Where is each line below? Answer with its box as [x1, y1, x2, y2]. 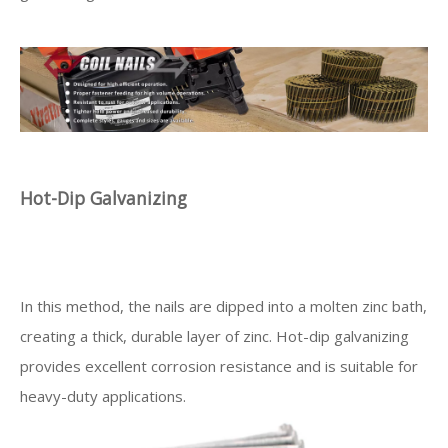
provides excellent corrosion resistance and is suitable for [20, 356, 418, 376]
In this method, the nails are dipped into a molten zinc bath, [20, 296, 427, 316]
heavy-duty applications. [20, 386, 186, 406]
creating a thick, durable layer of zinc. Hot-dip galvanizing [20, 326, 409, 346]
